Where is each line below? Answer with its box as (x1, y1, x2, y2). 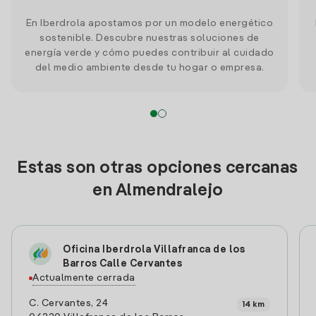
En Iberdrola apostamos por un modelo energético (25, 18, 274, 28)
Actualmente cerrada (32, 273, 135, 283)
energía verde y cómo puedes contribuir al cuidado (25, 48, 274, 58)
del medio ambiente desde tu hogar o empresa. (35, 63, 265, 73)
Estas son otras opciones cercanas (18, 160, 298, 177)
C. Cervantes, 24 (29, 298, 108, 308)
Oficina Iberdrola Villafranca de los (63, 245, 245, 255)
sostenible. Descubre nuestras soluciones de (39, 33, 260, 43)
